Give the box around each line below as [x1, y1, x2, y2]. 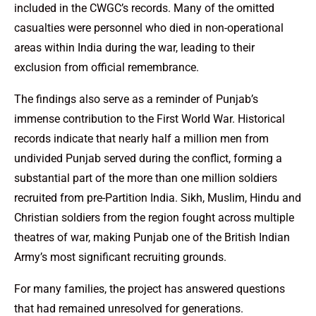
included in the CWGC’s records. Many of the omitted [14, 1, 274, 16]
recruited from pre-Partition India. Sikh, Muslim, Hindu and [14, 191, 301, 205]
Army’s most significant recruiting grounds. [14, 250, 226, 265]
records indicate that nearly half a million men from [14, 132, 269, 146]
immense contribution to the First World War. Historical [14, 112, 285, 126]
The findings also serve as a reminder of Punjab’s [14, 92, 258, 107]
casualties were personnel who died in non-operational [14, 21, 284, 35]
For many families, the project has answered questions [14, 282, 285, 296]
